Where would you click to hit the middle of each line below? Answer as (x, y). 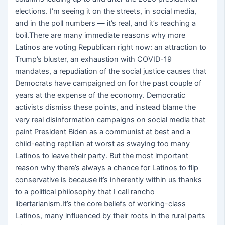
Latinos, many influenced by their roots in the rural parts (110, 216)
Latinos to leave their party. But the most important (102, 156)
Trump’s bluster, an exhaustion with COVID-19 (94, 60)
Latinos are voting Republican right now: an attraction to (111, 47)
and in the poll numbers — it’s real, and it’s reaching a (106, 23)
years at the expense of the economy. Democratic (100, 96)
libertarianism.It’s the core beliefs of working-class (101, 204)
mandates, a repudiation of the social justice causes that (111, 72)
